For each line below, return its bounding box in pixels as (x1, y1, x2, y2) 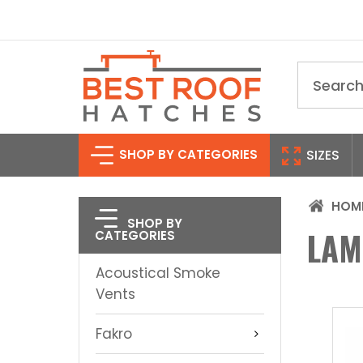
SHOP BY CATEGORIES (116, 145, 258, 163)
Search (297, 61, 347, 80)
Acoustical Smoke (96, 263, 220, 283)
